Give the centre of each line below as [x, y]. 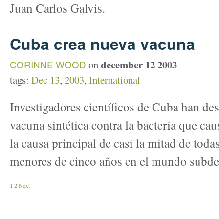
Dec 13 [45, 79]
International [115, 79]
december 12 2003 [139, 64]
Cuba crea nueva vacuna [102, 43]
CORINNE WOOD [48, 64]
